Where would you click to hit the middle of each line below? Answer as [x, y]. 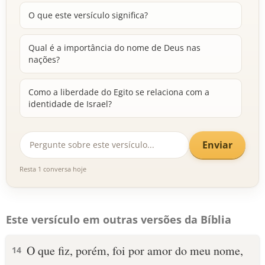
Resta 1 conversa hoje [53, 169]
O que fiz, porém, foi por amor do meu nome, [135, 251]
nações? [44, 59]
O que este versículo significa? [88, 15]
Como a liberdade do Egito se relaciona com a [119, 92]
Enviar [217, 145]
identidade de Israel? [70, 104]
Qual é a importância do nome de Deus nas [114, 48]
